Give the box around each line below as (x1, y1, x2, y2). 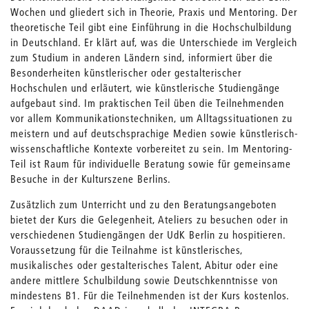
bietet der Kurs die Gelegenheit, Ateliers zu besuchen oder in (10, 212, 288, 227)
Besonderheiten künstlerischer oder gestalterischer (10, 66, 241, 80)
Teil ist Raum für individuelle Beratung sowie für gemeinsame (10, 157, 291, 171)
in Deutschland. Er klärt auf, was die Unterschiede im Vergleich (10, 35, 297, 50)
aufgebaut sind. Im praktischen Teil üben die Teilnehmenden (10, 96, 284, 110)
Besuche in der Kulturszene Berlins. (10, 172, 171, 186)
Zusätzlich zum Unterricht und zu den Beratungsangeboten (10, 197, 277, 212)
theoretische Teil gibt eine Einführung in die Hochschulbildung (10, 20, 292, 34)
